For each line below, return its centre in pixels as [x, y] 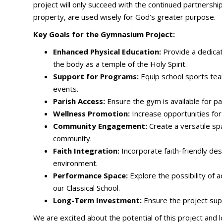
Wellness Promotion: [92, 113]
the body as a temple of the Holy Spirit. [120, 64]
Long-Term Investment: [98, 200]
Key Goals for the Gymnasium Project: [104, 34]
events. [66, 89]
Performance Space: [91, 175]
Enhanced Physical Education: [107, 52]
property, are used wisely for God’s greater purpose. [125, 17]
